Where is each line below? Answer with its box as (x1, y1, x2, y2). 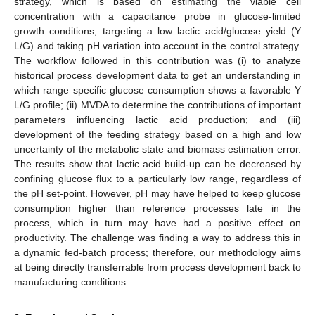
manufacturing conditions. (14, 276, 129, 288)
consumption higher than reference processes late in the (14, 202, 301, 214)
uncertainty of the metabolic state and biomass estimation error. (14, 143, 301, 155)
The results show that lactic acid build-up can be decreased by (14, 158, 301, 170)
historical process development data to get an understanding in (14, 70, 301, 82)
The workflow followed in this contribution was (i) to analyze (14, 55, 301, 67)
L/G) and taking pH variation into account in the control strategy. (14, 40, 301, 52)
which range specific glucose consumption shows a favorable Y (14, 84, 301, 96)
